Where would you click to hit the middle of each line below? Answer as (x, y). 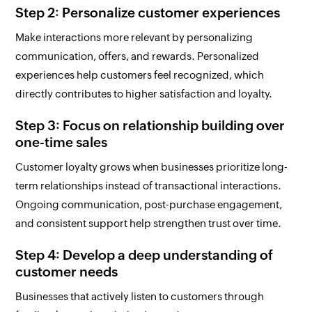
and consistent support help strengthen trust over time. (149, 224)
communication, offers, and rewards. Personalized (138, 56)
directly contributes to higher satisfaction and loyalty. (144, 94)
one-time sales (62, 142)
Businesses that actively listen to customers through (140, 297)
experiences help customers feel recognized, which (140, 75)
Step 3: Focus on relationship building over (150, 126)
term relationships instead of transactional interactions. (149, 186)
